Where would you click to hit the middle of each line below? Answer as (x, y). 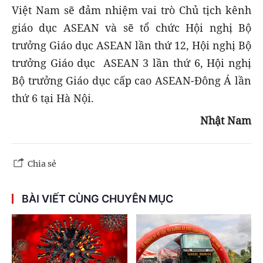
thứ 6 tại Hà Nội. (53, 98)
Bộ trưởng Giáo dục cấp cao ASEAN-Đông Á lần (131, 81)
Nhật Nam (226, 121)
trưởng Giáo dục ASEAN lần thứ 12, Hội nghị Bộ (131, 45)
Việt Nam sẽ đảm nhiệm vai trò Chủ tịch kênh (131, 10)
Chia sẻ (42, 164)
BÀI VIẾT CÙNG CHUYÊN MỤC (97, 199)
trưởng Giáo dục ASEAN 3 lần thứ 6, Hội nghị (131, 63)
